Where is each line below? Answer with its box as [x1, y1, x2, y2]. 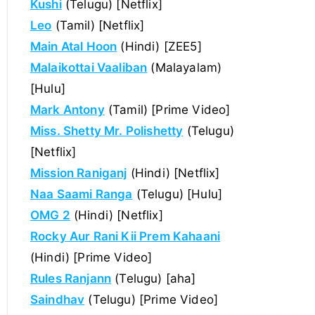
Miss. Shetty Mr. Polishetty [30, 123, 184, 138]
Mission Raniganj [30, 165, 127, 180]
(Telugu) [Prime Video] [84, 292, 219, 307]
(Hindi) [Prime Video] [30, 250, 153, 264]
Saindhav [30, 292, 85, 307]
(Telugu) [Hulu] [132, 186, 223, 201]
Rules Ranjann [30, 271, 112, 285]
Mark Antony [30, 102, 105, 117]
